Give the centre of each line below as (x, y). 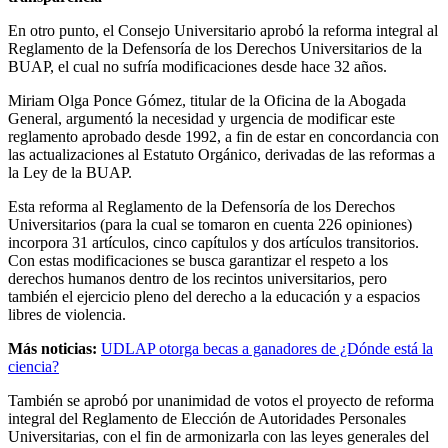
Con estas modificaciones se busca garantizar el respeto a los (198, 260)
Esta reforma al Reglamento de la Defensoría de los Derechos (201, 206)
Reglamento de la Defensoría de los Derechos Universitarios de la (215, 48)
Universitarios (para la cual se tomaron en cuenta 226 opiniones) (210, 224)
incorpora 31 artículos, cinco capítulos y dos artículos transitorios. (213, 242)
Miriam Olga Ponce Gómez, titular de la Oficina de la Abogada (207, 100)
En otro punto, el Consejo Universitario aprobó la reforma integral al (223, 30)
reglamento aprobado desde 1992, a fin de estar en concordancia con (223, 136)
